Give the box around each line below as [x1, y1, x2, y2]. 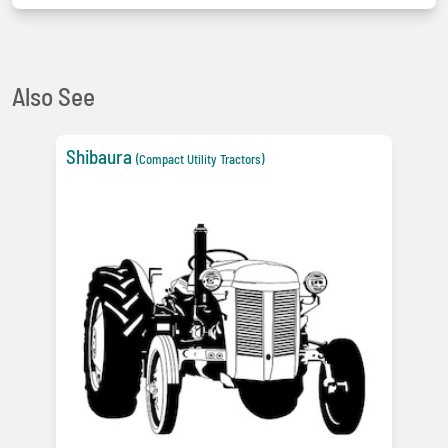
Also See [12, 81, 95, 112]
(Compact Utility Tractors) [136, 151, 264, 168]
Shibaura [66, 145, 132, 169]
